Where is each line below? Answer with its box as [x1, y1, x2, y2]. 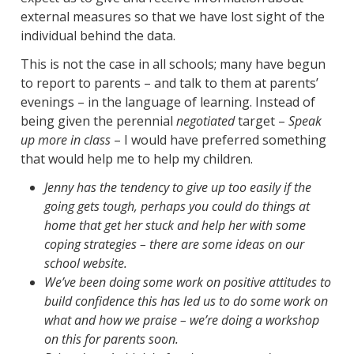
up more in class [20, 131, 111, 149]
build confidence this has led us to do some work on [43, 292, 328, 311]
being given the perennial [20, 112, 176, 130]
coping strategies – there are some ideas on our [43, 235, 304, 254]
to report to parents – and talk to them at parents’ [20, 74, 318, 92]
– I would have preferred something [110, 131, 326, 149]
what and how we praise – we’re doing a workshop [43, 311, 319, 330]
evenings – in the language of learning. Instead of [20, 93, 315, 111]
